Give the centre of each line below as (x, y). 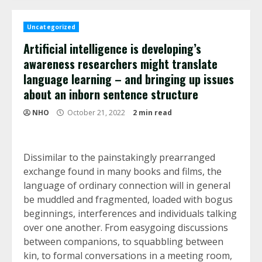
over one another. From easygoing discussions (126, 227)
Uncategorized (51, 27)
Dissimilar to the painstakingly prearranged (119, 157)
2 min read (152, 112)
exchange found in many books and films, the (123, 171)
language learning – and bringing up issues (129, 79)
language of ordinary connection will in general (127, 185)
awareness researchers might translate (120, 63)
